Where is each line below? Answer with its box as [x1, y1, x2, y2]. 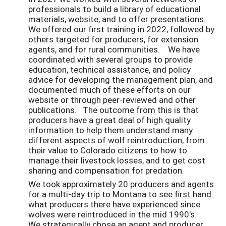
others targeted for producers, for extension [28, 33, 198, 45]
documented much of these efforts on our [28, 84, 191, 96]
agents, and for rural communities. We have [28, 43, 200, 55]
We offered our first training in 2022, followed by [28, 23, 214, 35]
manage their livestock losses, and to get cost [28, 154, 205, 166]
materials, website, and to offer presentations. [28, 13, 208, 25]
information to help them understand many [28, 124, 193, 136]
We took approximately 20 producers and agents [28, 178, 214, 190]
